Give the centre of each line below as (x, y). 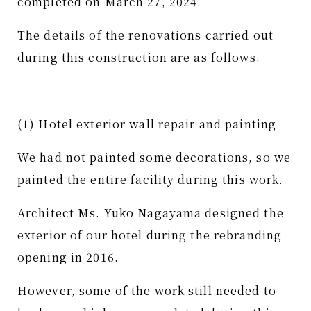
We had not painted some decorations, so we (154, 157)
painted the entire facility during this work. (151, 179)
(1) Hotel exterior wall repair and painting (147, 124)
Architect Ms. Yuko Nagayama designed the (151, 213)
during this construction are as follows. (139, 57)
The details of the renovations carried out (146, 35)
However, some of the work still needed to (147, 291)
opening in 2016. (68, 257)
